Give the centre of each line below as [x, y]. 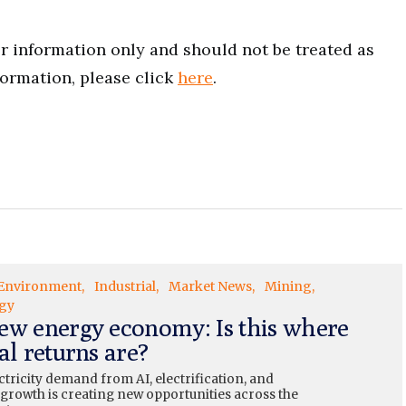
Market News [210, 286]
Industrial [125, 286]
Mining [288, 286]
